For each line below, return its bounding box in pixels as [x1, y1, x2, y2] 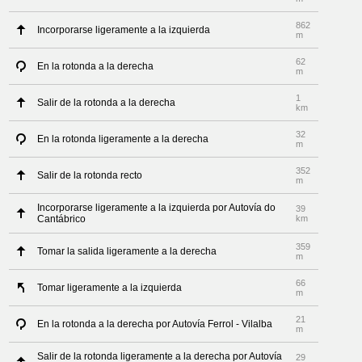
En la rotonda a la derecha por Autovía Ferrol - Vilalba [37, 318, 273, 330]
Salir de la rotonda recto [37, 170, 143, 181]
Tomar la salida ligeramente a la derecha [37, 246, 217, 257]
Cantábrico [37, 213, 86, 225]
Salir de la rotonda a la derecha [37, 97, 176, 108]
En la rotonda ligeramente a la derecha [37, 133, 209, 145]
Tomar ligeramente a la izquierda [37, 282, 183, 293]
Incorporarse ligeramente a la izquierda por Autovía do [37, 202, 276, 213]
